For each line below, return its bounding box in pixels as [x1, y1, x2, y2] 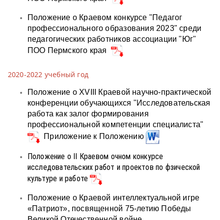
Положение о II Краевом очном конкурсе [27, 151, 164, 161]
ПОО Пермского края [27, 46, 111, 55]
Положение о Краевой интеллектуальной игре [27, 193, 200, 202]
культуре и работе [27, 173, 90, 183]
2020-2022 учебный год [7, 70, 89, 80]
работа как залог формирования [27, 110, 149, 118]
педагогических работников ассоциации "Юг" [27, 35, 196, 44]
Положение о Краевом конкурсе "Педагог [27, 13, 183, 22]
